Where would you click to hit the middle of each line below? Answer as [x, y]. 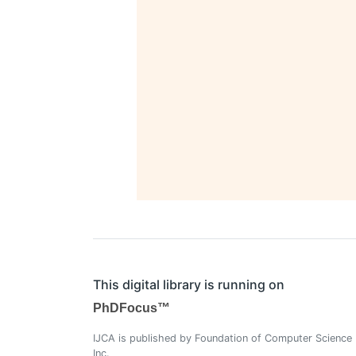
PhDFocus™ [132, 308]
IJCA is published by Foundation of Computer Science [222, 339]
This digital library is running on [189, 285]
